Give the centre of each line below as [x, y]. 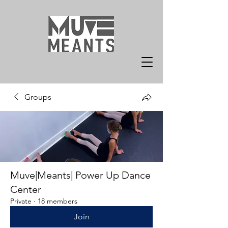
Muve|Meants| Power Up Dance [80, 175]
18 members [58, 201]
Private [21, 201]
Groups [38, 97]
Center [26, 189]
